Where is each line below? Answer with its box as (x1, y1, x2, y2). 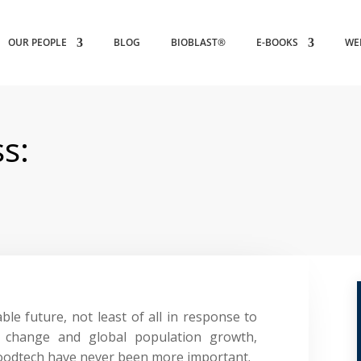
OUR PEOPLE (8, 35, 68, 49)
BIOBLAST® (171, 35, 226, 49)
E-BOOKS (256, 35, 299, 49)
